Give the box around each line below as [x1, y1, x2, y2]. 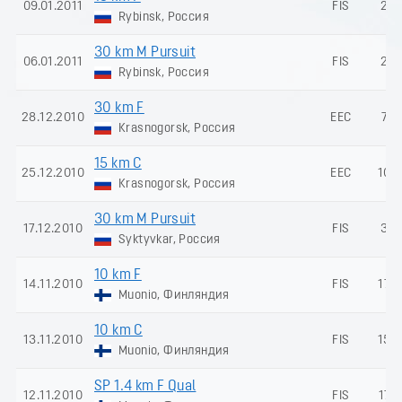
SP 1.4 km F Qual [94, 379, 197, 394]
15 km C [94, 156, 142, 171]
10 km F [94, 267, 142, 283]
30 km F [94, 100, 144, 116]
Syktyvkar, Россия [115, 232, 221, 247]
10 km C [94, 323, 143, 338]
